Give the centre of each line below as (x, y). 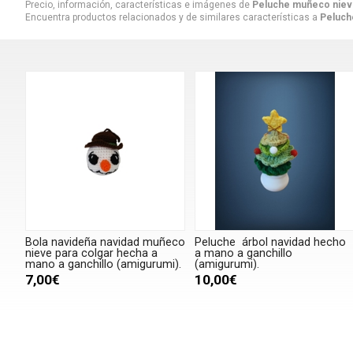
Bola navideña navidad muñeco (105, 243)
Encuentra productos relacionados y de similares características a (173, 17)
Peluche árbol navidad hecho (271, 243)
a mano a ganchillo (244, 254)
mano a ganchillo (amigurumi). (103, 265)
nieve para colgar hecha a (91, 254)
